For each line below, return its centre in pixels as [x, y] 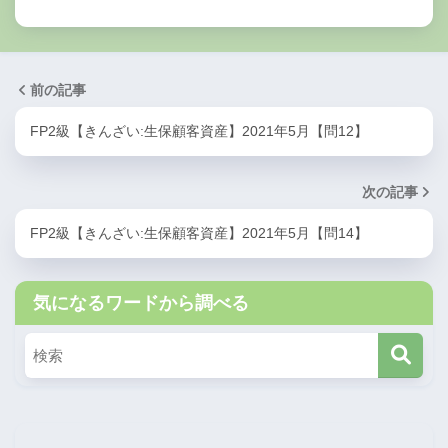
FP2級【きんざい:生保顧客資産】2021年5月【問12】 [199, 132]
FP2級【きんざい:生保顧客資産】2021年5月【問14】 [199, 234]
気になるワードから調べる [141, 303]
